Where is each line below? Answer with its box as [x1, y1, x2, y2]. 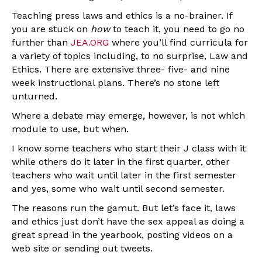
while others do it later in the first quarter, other [12, 156, 230, 167]
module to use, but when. [12, 123, 129, 135]
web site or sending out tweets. [12, 242, 153, 254]
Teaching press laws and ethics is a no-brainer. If [12, 9, 232, 21]
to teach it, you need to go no [110, 23, 244, 35]
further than [12, 36, 71, 48]
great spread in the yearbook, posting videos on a [12, 229, 233, 240]
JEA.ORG [71, 36, 109, 48]
